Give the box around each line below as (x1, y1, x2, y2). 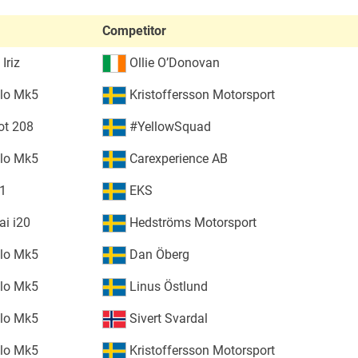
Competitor (101, 22, 166, 38)
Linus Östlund (125, 278, 208, 294)
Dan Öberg (125, 246, 189, 262)
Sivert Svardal (125, 310, 208, 326)
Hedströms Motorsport (125, 214, 257, 230)
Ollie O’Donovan (125, 54, 220, 70)
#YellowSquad (125, 118, 211, 134)
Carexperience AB (125, 150, 228, 166)
